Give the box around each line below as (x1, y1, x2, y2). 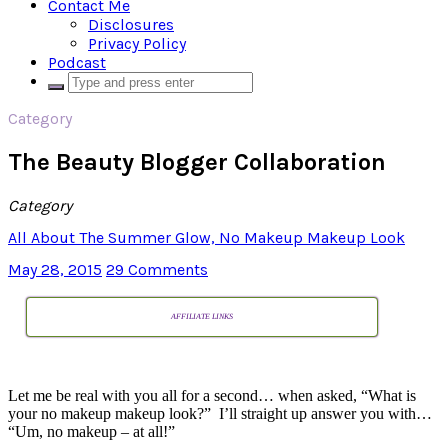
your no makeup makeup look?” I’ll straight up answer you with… (8, 405, 432, 423)
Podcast (48, 53, 106, 72)
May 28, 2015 (8, 260, 102, 280)
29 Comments (106, 260, 208, 280)
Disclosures (88, 15, 174, 34)
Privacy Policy (88, 34, 186, 53)
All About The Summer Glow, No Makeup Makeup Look (8, 228, 405, 248)
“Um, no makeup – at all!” (8, 423, 175, 441)
